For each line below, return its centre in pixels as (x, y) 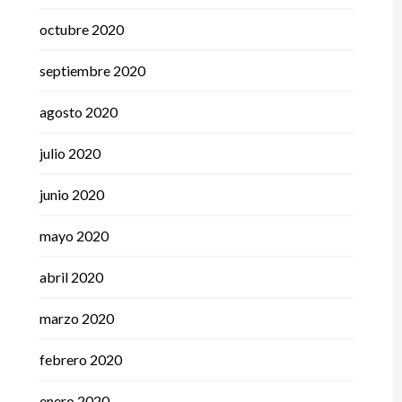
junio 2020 (71, 195)
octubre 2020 (81, 30)
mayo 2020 (74, 236)
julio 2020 (70, 153)
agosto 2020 (78, 112)
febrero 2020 (80, 360)
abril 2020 (71, 277)
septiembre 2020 (92, 71)
